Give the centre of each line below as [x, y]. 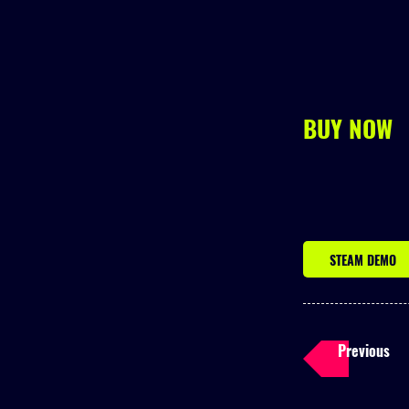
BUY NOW [348, 128]
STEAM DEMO [362, 259]
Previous [363, 351]
